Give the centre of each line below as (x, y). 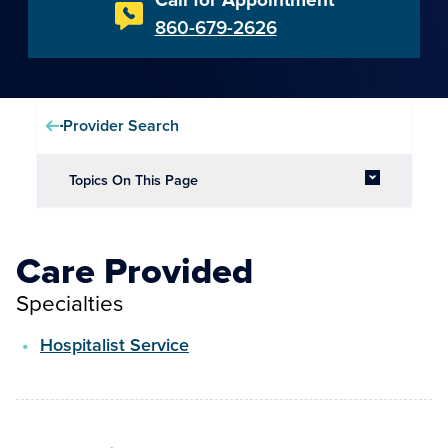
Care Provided (134, 270)
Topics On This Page (133, 180)
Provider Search (121, 125)
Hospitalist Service (114, 345)
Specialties (69, 303)
